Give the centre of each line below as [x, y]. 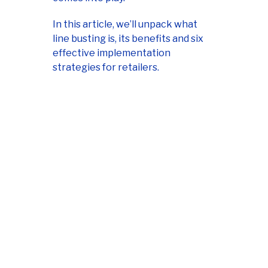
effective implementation [112, 53]
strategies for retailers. [106, 68]
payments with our [126, 241]
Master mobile [112, 220]
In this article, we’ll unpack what [125, 25]
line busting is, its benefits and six [128, 39]
